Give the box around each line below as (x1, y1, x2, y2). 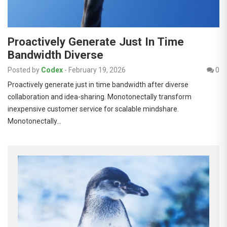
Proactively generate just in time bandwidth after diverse (8, 80, 188, 89)
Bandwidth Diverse (8, 48, 103, 61)
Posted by (8, 65, 40, 74)
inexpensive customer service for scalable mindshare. (8, 104, 179, 113)
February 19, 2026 (68, 65, 126, 74)
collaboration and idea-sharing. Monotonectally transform (8, 92, 192, 101)
